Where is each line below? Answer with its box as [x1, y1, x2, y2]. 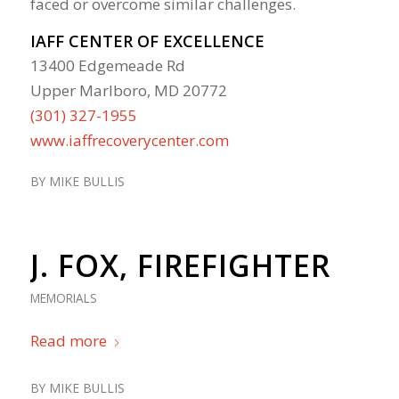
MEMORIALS [29, 289, 97, 307]
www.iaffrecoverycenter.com [29, 130, 229, 151]
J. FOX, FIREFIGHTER [29, 245, 330, 287]
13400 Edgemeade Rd [29, 55, 185, 77]
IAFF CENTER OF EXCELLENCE [29, 30, 265, 53]
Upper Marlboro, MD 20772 [29, 80, 227, 102]
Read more [29, 330, 107, 352]
